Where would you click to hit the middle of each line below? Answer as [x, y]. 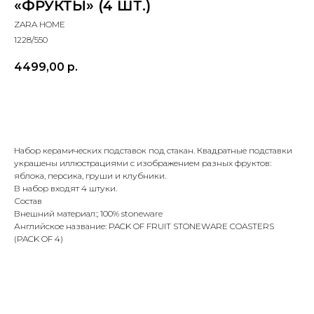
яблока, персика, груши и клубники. [90, 176]
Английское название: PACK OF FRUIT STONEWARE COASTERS [144, 226]
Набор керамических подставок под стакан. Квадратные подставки [153, 151]
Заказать [138, 106]
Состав [28, 201]
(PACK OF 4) [39, 239]
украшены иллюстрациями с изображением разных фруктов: [143, 163]
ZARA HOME [40, 24]
